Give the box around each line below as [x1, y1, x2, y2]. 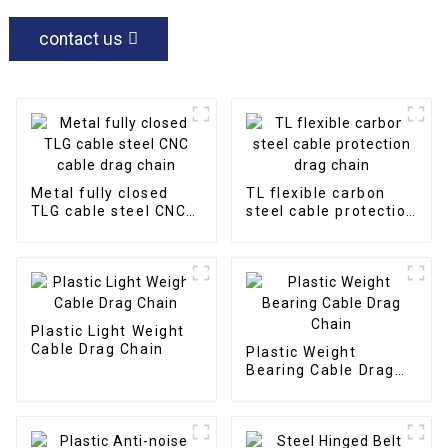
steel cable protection [245, 202, 416, 219]
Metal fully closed [30, 184, 169, 201]
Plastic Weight [245, 343, 357, 360]
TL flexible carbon [245, 184, 386, 201]
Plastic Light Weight [30, 322, 185, 339]
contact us [38, 28, 123, 49]
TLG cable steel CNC [30, 202, 187, 219]
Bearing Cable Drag [245, 361, 395, 378]
